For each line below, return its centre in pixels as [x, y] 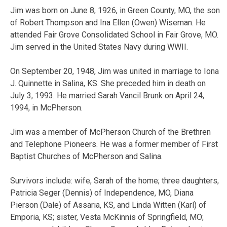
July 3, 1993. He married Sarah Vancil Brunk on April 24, [107, 95]
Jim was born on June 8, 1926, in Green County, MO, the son [115, 10]
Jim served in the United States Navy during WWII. [99, 47]
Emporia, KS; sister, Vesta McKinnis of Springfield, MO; [107, 217]
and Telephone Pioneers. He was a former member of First [114, 144]
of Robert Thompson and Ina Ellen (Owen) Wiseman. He [108, 22]
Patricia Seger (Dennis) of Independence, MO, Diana [102, 193]
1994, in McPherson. [46, 107]
